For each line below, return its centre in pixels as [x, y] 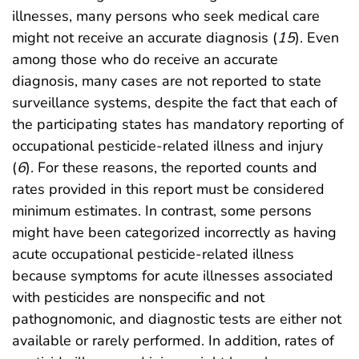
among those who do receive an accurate [145, 59]
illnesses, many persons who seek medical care [166, 16]
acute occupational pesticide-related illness [153, 254]
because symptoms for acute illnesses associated [173, 275]
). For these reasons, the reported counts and [171, 167]
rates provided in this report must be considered [168, 189]
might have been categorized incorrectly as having [174, 232]
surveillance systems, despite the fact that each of [175, 102]
